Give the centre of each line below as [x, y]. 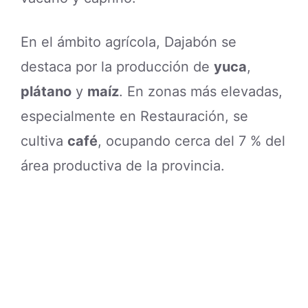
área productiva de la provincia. [123, 165]
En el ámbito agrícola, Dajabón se [129, 42]
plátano [46, 91]
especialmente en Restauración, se [134, 116]
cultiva [44, 141]
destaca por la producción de [117, 66]
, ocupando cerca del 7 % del [191, 141]
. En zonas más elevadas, [201, 91]
